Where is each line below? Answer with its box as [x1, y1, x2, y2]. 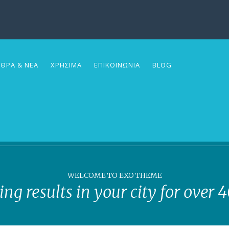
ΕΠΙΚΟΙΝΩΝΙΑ [94, 60, 140, 70]
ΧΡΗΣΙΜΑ [51, 60, 82, 70]
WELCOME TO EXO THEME [67, 170, 162, 180]
